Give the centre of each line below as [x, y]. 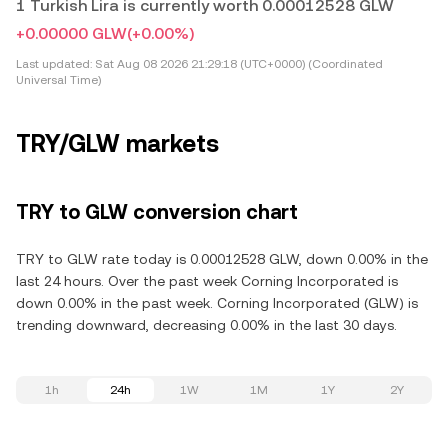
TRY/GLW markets [117, 144]
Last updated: [54, 64]
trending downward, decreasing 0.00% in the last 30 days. [206, 325]
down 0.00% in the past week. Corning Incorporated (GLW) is [217, 303]
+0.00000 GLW [71, 33]
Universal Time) [58, 80]
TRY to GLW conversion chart [157, 212]
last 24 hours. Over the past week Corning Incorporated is [207, 281]
